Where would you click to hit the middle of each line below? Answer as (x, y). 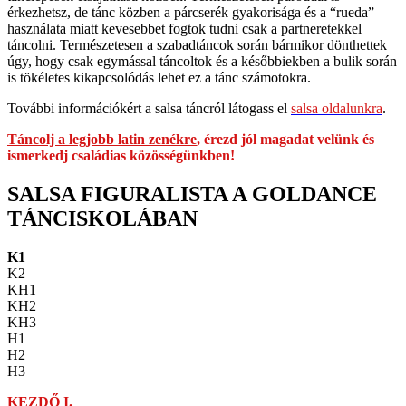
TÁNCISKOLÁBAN (102, 219)
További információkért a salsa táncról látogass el (149, 109)
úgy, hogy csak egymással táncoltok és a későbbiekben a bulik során (202, 62)
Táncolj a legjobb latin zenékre (102, 140)
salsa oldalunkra (337, 109)
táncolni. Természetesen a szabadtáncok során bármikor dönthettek (197, 45)
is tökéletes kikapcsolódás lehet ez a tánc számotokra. (159, 78)
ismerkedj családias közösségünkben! (121, 156)
